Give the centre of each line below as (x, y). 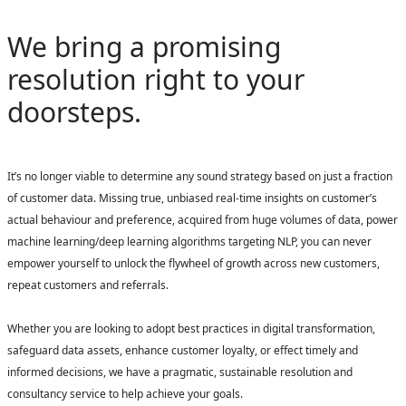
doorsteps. (74, 112)
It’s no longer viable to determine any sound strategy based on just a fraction (200, 176)
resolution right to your (156, 79)
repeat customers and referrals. (88, 285)
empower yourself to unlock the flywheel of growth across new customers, (193, 263)
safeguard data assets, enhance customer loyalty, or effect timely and (183, 350)
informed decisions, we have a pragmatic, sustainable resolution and (180, 372)
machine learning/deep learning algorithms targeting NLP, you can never (189, 242)
